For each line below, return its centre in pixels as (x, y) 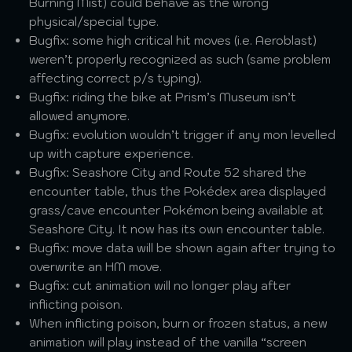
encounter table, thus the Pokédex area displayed (178, 191)
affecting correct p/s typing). (116, 78)
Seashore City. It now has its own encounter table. (177, 229)
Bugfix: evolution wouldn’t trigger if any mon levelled (183, 135)
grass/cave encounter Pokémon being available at (177, 210)
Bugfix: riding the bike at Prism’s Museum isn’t (163, 97)
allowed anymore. (80, 116)
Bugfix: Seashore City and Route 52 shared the (168, 172)
